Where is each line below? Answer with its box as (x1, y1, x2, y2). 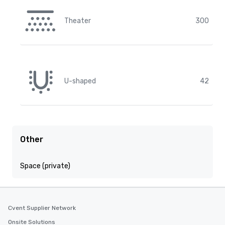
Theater (64, 17, 91, 25)
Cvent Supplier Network (8, 204, 76, 211)
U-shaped (64, 77, 96, 85)
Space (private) (20, 162, 70, 170)
